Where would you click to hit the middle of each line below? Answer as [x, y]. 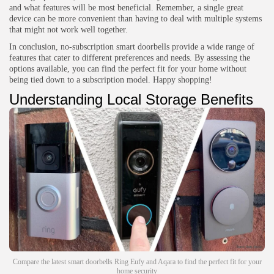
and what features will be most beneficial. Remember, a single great [126, 8]
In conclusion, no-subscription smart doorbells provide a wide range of [132, 47]
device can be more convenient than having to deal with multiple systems [135, 19]
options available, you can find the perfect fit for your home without [128, 69]
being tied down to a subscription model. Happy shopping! [111, 80]
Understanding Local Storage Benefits [131, 100]
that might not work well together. [68, 30]
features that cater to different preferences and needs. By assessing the [130, 58]
